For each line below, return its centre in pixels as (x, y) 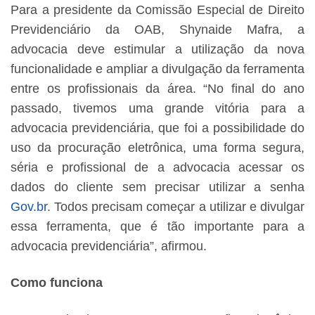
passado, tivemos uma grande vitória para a (157, 109)
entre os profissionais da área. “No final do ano (157, 89)
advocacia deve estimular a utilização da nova (157, 50)
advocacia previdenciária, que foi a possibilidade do (157, 128)
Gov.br (29, 207)
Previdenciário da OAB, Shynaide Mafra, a (157, 30)
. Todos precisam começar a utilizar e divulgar (176, 207)
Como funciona (57, 283)
